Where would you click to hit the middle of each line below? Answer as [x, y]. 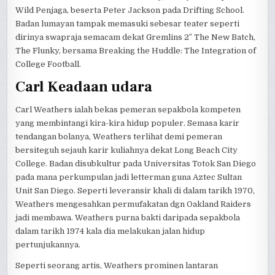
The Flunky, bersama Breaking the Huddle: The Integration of [136, 50]
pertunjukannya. [48, 245]
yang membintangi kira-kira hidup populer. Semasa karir [128, 123]
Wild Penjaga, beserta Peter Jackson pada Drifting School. [130, 10]
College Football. [48, 64]
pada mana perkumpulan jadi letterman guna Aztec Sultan [129, 177]
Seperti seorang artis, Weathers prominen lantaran [117, 266]
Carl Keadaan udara [84, 87]
